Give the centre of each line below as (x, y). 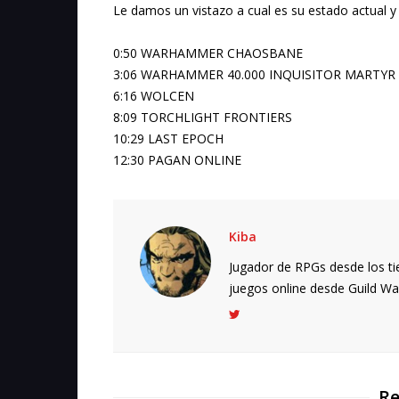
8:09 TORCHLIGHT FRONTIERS (203, 117)
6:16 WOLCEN (154, 96)
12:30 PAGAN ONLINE (177, 160)
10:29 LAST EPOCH (168, 138)
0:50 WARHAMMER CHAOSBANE (208, 53)
